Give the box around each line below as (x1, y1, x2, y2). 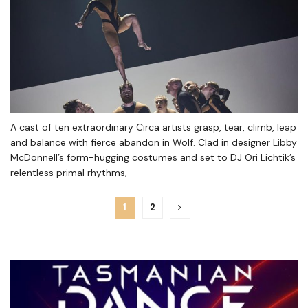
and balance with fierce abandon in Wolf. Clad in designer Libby (10, 136, 297, 148)
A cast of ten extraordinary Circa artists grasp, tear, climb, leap (10, 121, 296, 133)
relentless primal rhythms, (10, 166, 127, 179)
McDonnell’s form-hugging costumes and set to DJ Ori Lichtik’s (10, 151, 296, 164)
